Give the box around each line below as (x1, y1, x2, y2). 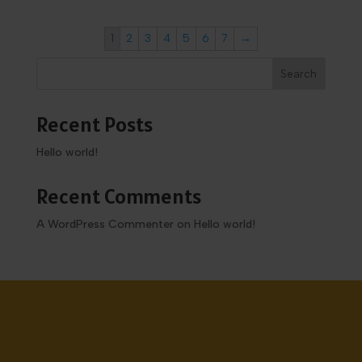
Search (280, 66, 318, 81)
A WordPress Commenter (36, 217, 174, 232)
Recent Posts (36, 111, 153, 138)
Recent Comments (36, 183, 201, 210)
